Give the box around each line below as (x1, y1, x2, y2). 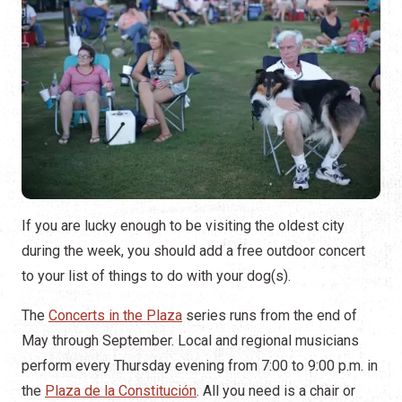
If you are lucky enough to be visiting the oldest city (22, 217, 345, 235)
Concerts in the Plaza (48, 307, 182, 325)
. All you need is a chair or (197, 382, 355, 400)
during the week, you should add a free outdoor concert (22, 242, 365, 260)
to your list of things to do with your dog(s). (22, 267, 291, 285)
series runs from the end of (182, 307, 357, 325)
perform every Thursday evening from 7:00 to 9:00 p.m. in (22, 357, 378, 375)
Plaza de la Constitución (45, 382, 197, 400)
